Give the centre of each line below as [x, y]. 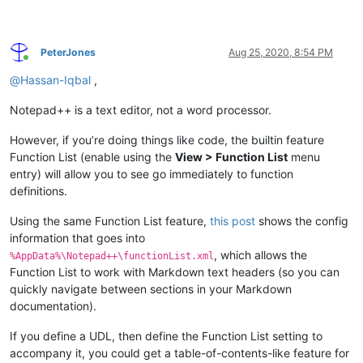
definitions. [38, 190]
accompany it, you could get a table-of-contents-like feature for [179, 352]
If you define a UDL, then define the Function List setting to [166, 335]
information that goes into [77, 237]
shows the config [302, 220]
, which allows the [261, 254]
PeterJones [68, 52]
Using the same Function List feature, [110, 220]
